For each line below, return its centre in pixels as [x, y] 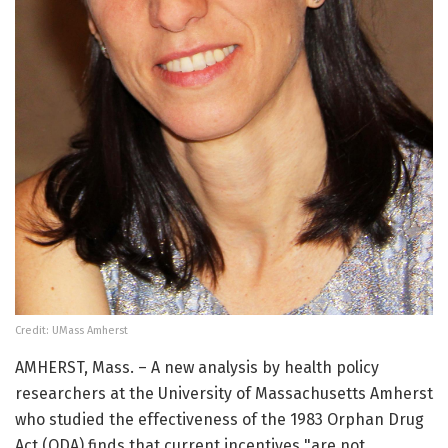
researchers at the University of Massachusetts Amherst [224, 394]
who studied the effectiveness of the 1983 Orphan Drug [219, 420]
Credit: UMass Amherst [71, 331]
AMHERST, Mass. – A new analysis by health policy [197, 368]
